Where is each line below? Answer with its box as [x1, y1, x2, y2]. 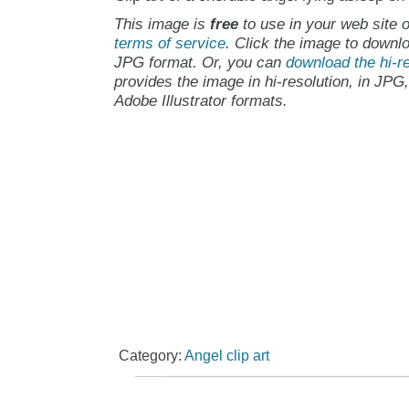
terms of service [113, 34, 225, 52]
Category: [118, 348, 184, 363]
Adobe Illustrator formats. [113, 91, 288, 110]
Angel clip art [184, 348, 269, 363]
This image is [113, 15, 210, 33]
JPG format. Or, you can [113, 53, 286, 71]
